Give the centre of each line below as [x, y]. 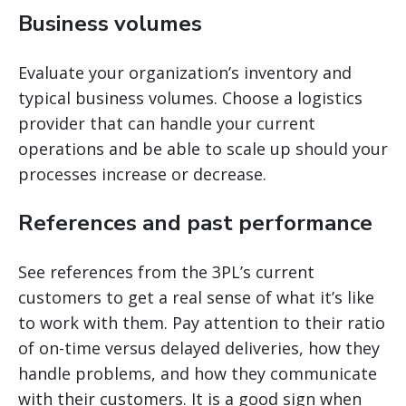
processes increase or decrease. [142, 174]
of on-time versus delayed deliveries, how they [199, 348]
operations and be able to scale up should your [203, 148]
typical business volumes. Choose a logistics [190, 97]
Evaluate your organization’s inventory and [185, 72]
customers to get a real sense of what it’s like [196, 297]
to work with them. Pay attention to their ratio [202, 322]
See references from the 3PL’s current [166, 271]
